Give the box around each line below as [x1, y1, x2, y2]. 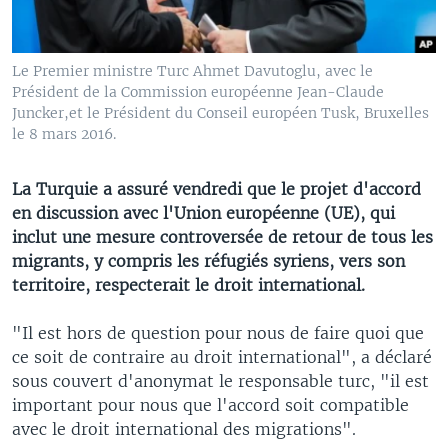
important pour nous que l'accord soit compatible [12, 394, 409, 415]
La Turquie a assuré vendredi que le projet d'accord [12, 178, 421, 199]
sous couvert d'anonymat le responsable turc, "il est [12, 370, 429, 391]
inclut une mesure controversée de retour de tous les [12, 226, 433, 247]
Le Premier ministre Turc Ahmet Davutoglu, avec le [12, 61, 373, 80]
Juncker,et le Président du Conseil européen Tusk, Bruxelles [12, 103, 429, 122]
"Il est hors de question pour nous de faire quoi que [12, 322, 424, 343]
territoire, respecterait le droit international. [12, 274, 365, 295]
